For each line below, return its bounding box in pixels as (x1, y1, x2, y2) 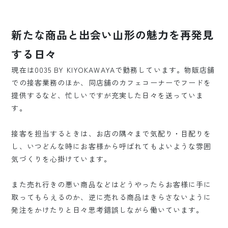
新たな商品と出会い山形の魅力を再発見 (11, 27, 214, 43)
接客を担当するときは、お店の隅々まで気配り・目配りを (11, 128, 212, 139)
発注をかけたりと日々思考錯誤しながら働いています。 (11, 205, 204, 215)
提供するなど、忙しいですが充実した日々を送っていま (11, 90, 204, 101)
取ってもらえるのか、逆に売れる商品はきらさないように (11, 192, 212, 203)
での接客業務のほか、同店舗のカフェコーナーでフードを (11, 77, 212, 88)
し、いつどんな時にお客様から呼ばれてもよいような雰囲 (11, 141, 212, 152)
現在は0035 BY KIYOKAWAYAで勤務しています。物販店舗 (11, 65, 215, 75)
